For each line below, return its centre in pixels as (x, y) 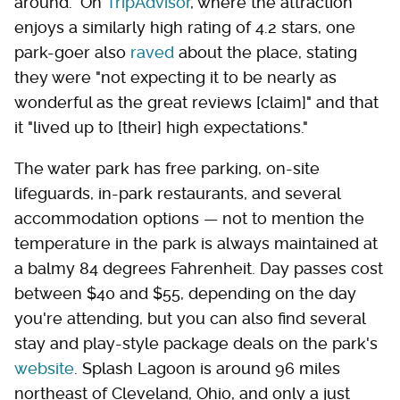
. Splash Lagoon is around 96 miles (207, 368)
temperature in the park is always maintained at (196, 243)
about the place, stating (266, 52)
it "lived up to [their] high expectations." (163, 127)
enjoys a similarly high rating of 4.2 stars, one (185, 27)
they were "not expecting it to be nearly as (175, 77)
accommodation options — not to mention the (189, 218)
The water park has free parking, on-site (167, 168)
